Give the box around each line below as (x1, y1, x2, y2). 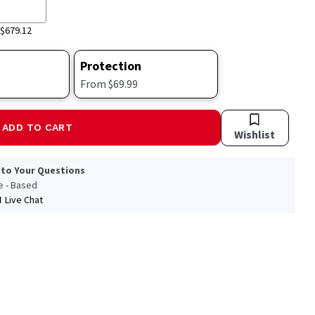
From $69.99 (80, 77, 139, 91)
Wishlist (234, 127, 276, 142)
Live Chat (4, 193, 43, 207)
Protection (80, 58, 142, 75)
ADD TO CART (2, 122, 72, 134)
